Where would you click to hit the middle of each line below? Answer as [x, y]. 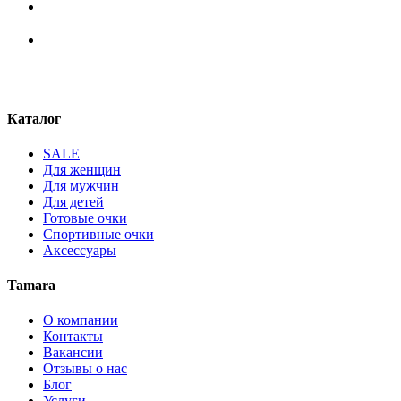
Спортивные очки [98, 234]
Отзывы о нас [85, 369]
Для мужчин [81, 185]
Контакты [73, 337]
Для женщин [82, 169]
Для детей [73, 201]
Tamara [31, 286]
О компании [81, 320]
